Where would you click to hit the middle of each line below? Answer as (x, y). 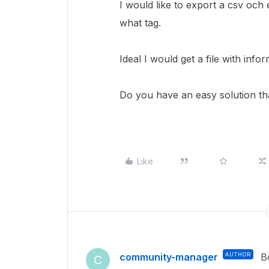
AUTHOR (238, 254)
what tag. (140, 23)
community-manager (169, 257)
